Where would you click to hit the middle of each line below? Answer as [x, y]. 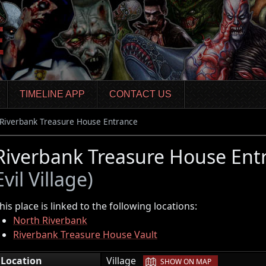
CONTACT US [141, 94]
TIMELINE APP [52, 94]
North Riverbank [50, 220]
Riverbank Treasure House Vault [85, 234]
